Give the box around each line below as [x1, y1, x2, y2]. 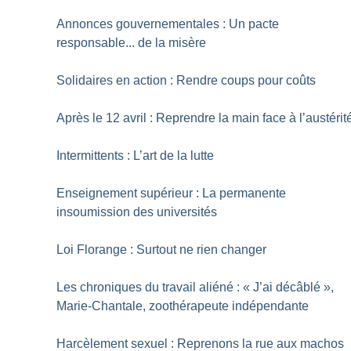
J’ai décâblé [253, 280, 321, 294]
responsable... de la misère [56, 35, 207, 49]
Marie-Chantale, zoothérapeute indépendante [56, 299, 309, 313]
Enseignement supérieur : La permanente [56, 186, 287, 200]
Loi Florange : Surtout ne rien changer [56, 242, 267, 256]
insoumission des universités [56, 204, 218, 219]
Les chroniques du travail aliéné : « [56, 280, 251, 294]
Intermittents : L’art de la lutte [56, 148, 215, 162]
